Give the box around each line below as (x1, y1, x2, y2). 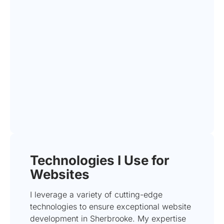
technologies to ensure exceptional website (30, 201, 191, 211)
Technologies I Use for (30, 152, 169, 168)
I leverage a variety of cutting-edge (30, 189, 162, 199)
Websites (30, 166, 89, 182)
